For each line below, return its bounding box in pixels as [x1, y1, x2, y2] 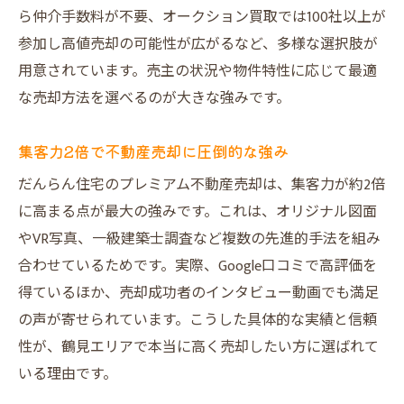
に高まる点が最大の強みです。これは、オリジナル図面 [18, 200, 377, 225]
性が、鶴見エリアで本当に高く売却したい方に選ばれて [18, 335, 379, 360]
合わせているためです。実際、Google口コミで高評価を [18, 254, 377, 279]
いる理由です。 [18, 363, 117, 387]
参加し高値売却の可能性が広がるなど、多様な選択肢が [18, 32, 378, 57]
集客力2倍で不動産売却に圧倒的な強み [18, 140, 289, 162]
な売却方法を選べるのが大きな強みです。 [18, 87, 290, 111]
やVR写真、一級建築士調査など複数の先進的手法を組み [18, 227, 381, 252]
